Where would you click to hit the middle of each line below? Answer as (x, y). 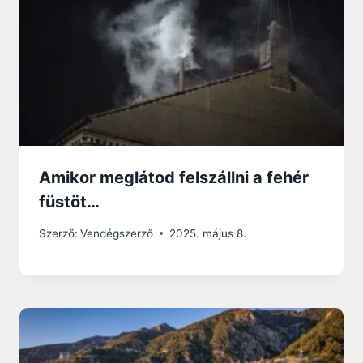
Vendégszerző (117, 233)
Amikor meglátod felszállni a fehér (174, 178)
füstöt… (69, 202)
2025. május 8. (208, 233)
